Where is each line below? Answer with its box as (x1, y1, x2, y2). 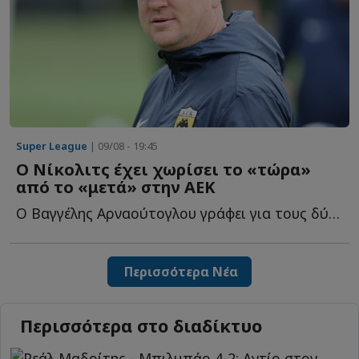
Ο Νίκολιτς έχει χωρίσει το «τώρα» (16, 159, 311, 181)
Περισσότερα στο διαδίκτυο (20, 313, 262, 337)
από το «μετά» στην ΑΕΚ (16, 176, 216, 199)
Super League (16, 139, 87, 154)
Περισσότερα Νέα (121, 263, 238, 281)
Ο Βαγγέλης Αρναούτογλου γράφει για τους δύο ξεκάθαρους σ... (329, 204, 340, 224)
